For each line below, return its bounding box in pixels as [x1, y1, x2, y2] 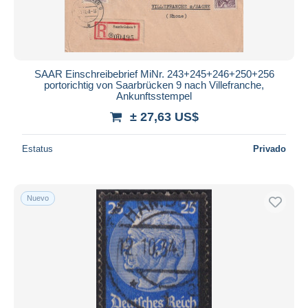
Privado [253, 143, 286, 154]
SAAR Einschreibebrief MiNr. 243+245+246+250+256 [34, 67, 274, 80]
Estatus [22, 143, 53, 154]
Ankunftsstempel [116, 89, 192, 102]
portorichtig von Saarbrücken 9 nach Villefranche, [44, 78, 264, 91]
